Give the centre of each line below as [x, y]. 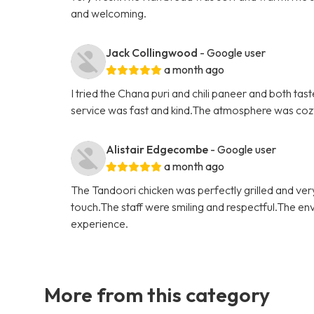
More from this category [157, 294]
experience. [100, 223]
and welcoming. [109, 13]
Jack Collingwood [152, 52]
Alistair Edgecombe [157, 149]
